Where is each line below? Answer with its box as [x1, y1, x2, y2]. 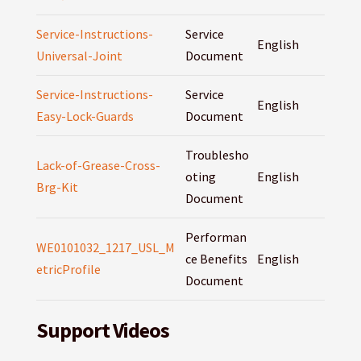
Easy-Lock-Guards [35, 108, 134, 125]
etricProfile [35, 261, 101, 278]
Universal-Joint [35, 48, 122, 64]
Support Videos [35, 317, 169, 344]
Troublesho [185, 147, 249, 164]
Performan [185, 229, 247, 246]
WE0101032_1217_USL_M [35, 239, 175, 256]
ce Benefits [185, 251, 247, 268]
